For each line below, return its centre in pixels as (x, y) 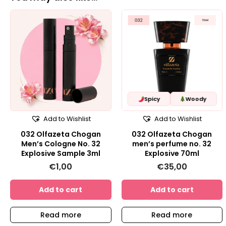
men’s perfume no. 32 (172, 144)
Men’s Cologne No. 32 (61, 144)
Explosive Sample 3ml (61, 153)
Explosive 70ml (172, 153)
